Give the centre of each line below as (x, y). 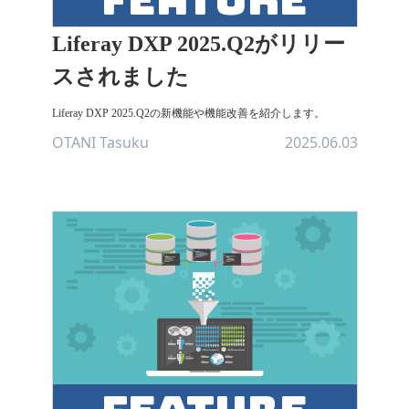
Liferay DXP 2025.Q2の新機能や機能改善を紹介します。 (188, 113)
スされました (120, 77)
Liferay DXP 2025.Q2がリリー (198, 44)
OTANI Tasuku (100, 142)
